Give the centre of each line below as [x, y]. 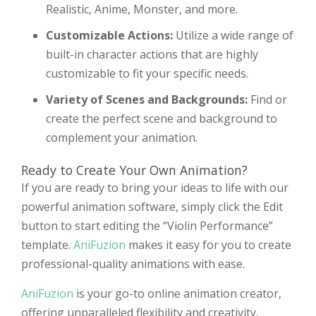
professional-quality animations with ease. [133, 264]
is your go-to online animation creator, [177, 294]
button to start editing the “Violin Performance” [147, 226]
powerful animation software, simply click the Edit [152, 207]
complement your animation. [122, 138]
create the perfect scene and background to [162, 119]
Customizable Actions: [109, 36]
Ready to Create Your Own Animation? [134, 170]
